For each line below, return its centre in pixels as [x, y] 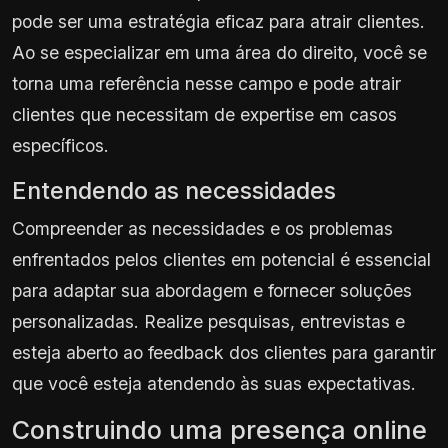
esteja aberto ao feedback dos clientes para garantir [224, 352]
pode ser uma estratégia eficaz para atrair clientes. [218, 21]
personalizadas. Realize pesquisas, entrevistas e [208, 321]
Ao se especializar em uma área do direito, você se [219, 52]
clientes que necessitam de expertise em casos [204, 114]
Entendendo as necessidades [174, 190]
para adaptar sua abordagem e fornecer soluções [212, 290]
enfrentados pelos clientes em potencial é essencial [221, 259]
